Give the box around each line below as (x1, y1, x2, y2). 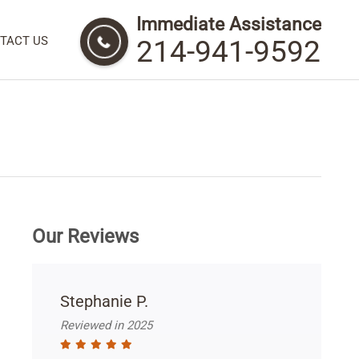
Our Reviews (32, 225, 139, 248)
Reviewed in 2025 (60, 318, 152, 333)
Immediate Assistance (136, 14, 321, 35)
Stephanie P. (60, 292, 148, 311)
